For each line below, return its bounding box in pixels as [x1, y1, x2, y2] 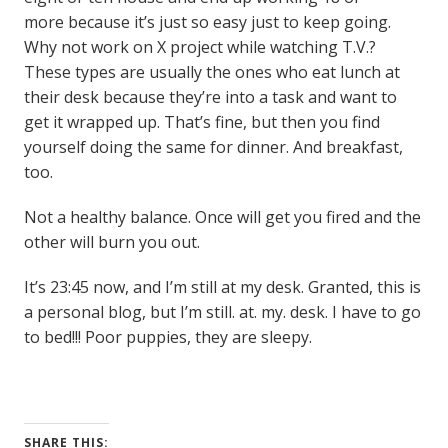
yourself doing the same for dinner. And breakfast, [23, 136, 403, 159]
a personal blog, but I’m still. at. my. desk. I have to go [23, 301, 421, 324]
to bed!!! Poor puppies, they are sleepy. [23, 326, 312, 349]
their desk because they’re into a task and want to [23, 86, 397, 109]
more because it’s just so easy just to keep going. [23, 11, 391, 34]
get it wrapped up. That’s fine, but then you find [23, 111, 380, 134]
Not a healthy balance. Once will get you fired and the [23, 206, 421, 229]
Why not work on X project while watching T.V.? [23, 36, 376, 59]
